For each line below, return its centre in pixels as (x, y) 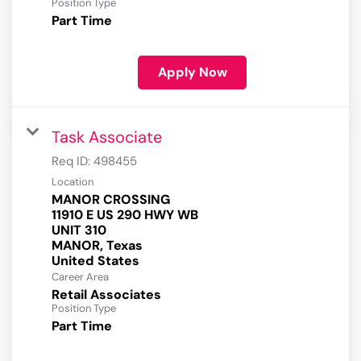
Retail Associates (106, 295)
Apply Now (192, 73)
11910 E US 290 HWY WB (125, 215)
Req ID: (73, 162)
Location (73, 182)
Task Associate (107, 137)
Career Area (80, 277)
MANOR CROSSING (111, 200)
